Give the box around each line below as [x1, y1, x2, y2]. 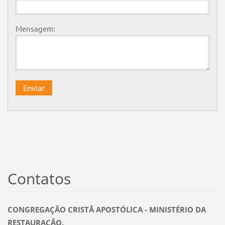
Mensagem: [15, 23, 55, 33]
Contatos [7, 168, 71, 189]
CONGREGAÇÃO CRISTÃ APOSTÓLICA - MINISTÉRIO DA [7, 204, 206, 214]
